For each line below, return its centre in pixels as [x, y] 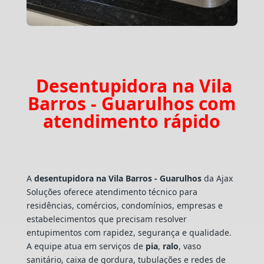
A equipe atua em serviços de [86, 246]
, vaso [189, 246]
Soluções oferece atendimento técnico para [112, 192]
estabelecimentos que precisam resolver [106, 219]
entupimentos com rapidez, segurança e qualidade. [129, 232]
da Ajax [217, 178]
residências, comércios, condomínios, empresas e [124, 205]
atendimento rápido [132, 121]
